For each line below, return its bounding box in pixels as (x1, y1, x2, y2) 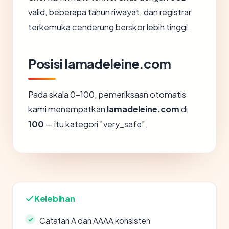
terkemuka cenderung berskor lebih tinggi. (28, 21, 190, 32)
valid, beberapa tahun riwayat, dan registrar (28, 7, 191, 17)
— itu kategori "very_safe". (44, 119, 148, 129)
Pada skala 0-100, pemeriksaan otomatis (28, 89, 186, 100)
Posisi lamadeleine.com (28, 56, 171, 72)
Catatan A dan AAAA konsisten (39, 216, 150, 225)
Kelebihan (34, 193, 75, 204)
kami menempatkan (28, 104, 107, 114)
